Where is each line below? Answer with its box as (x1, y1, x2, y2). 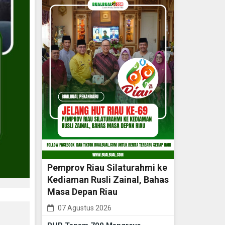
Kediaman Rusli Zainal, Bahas (47, 174, 169, 185)
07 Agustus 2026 (56, 204, 111, 212)
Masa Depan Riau (47, 186, 118, 197)
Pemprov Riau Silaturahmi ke (47, 162, 167, 173)
